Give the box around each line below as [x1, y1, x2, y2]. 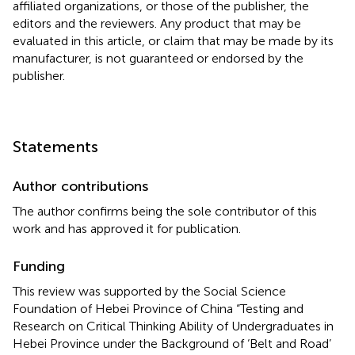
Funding [13, 257, 65, 275]
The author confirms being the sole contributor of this [13, 203, 317, 219]
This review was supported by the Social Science [13, 283, 286, 299]
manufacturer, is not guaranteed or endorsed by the [13, 50, 303, 66]
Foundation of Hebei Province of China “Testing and [13, 300, 303, 316]
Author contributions [13, 177, 148, 195]
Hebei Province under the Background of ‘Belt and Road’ [13, 335, 331, 351]
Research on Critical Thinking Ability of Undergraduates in [13, 318, 334, 334]
